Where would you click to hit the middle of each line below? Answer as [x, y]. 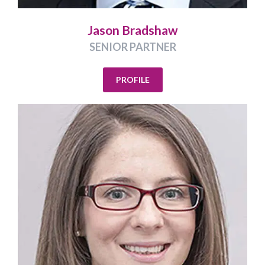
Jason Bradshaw [132, 30]
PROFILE [132, 79]
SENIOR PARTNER [132, 46]
